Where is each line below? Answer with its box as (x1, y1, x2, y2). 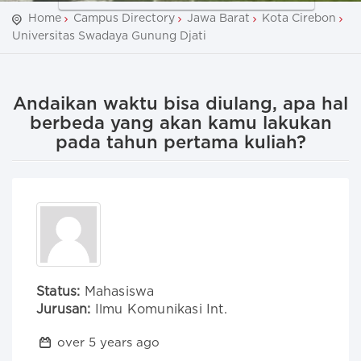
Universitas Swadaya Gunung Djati (12, 31, 206, 42)
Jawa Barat (187, 13, 250, 24)
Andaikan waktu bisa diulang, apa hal (13, 95, 348, 113)
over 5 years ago (53, 337, 160, 349)
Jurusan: (36, 303, 91, 316)
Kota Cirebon (262, 13, 336, 24)
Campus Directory (73, 13, 175, 24)
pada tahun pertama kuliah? (55, 134, 306, 151)
